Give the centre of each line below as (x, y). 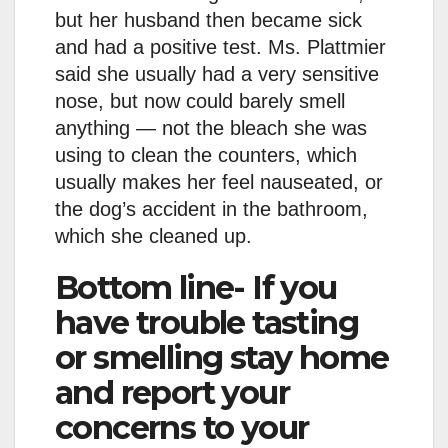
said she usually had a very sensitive (217, 74)
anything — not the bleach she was (211, 128)
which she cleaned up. (153, 236)
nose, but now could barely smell (200, 101)
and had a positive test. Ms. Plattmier (220, 47)
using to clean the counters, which (206, 155)
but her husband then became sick (208, 20)
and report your (172, 393)
